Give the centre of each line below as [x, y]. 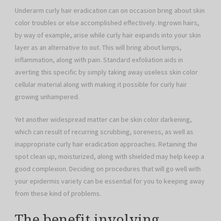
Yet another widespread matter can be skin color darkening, [103, 119]
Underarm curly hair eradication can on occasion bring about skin [110, 10]
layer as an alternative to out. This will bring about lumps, [98, 47]
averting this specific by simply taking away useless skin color [106, 72]
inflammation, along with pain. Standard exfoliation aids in [99, 59]
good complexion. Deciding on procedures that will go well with [108, 168]
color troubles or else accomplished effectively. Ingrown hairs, [107, 22]
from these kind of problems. [58, 193]
